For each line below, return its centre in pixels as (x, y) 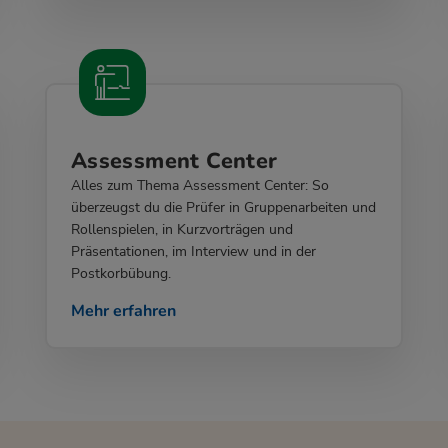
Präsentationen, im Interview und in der (193, 252)
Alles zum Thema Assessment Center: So (199, 186)
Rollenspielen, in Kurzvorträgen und (181, 230)
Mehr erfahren (123, 311)
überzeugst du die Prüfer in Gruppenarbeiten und (223, 208)
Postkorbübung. (120, 274)
